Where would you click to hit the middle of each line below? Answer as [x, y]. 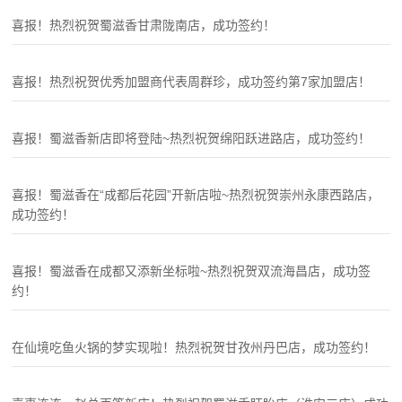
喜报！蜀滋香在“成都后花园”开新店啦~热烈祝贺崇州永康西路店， [196, 195]
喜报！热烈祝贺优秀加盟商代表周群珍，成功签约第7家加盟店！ [192, 82]
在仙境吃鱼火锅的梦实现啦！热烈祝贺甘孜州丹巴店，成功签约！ [194, 348]
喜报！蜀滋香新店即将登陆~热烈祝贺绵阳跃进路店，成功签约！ [192, 139]
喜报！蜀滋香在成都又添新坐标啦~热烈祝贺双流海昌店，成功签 [192, 271]
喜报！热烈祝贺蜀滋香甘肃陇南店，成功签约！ [144, 26]
